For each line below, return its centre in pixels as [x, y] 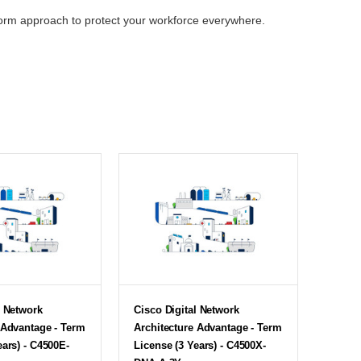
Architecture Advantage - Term [208, 327]
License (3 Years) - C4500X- [200, 345]
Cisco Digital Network [187, 309]
